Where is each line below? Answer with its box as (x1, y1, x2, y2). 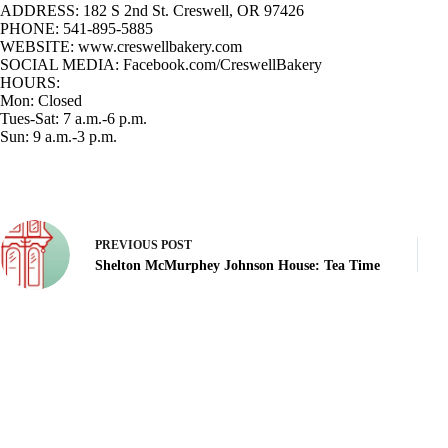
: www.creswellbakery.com (70, 37, 242, 55)
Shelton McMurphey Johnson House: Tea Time (95, 258, 380, 274)
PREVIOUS (95, 238, 161, 253)
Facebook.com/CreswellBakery (119, 55, 322, 73)
